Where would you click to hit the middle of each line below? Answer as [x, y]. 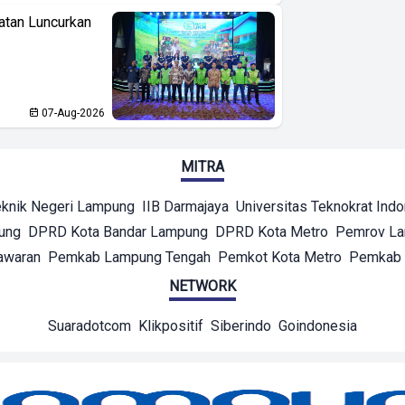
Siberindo [241, 326]
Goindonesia [318, 326]
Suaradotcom [89, 326]
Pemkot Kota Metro [280, 258]
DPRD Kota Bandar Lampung [118, 232]
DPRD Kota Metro [272, 232]
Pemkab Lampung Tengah [129, 258]
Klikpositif [171, 326]
